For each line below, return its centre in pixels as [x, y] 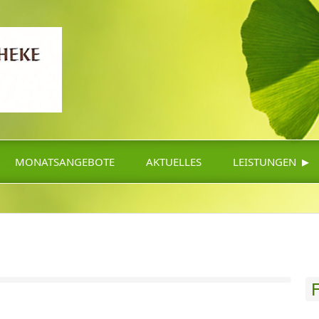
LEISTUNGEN [265, 162]
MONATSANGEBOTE [65, 162]
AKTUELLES [174, 162]
